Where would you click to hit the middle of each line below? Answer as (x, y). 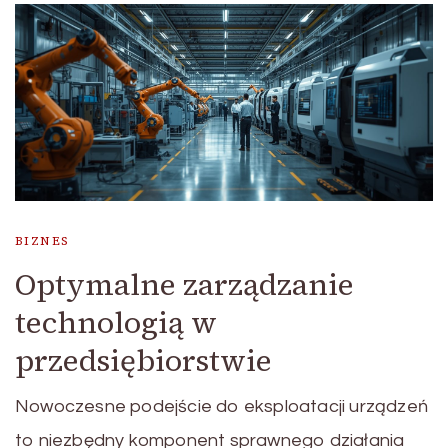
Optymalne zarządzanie (184, 285)
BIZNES (42, 241)
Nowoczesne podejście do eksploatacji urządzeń (222, 407)
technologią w (116, 323)
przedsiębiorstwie (143, 361)
